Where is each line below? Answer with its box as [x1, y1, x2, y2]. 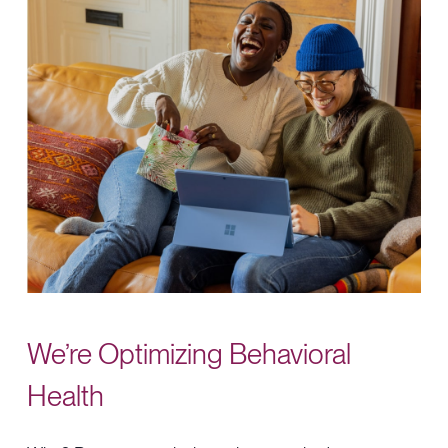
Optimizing [98, 336, 224, 371]
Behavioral [229, 336, 352, 371]
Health [27, 378, 105, 413]
